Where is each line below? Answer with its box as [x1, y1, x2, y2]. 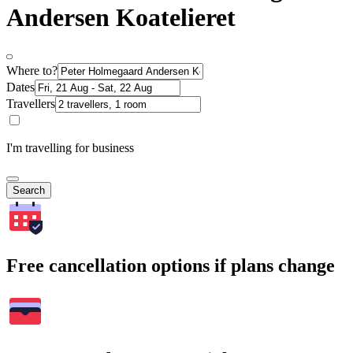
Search [13, 184, 45, 197]
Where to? [6, 64, 58, 78]
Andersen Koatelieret [6, 2, 236, 32]
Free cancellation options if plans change [6, 255, 335, 277]
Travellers [6, 97, 55, 111]
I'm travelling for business [6, 141, 134, 155]
